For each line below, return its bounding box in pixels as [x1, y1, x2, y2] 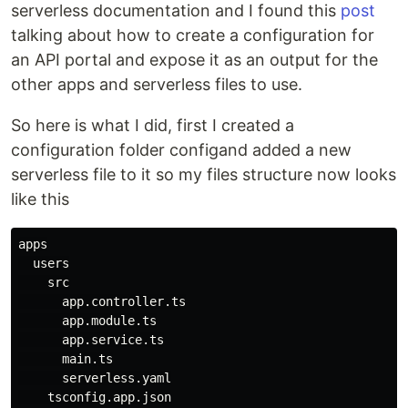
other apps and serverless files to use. [11, 75, 302, 94]
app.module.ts [18, 313, 157, 328]
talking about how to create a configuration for [11, 25, 374, 45]
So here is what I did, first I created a [11, 116, 294, 135]
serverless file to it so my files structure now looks [11, 165, 396, 184]
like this [11, 189, 69, 209]
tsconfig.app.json [18, 390, 171, 404]
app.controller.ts [18, 294, 186, 309]
